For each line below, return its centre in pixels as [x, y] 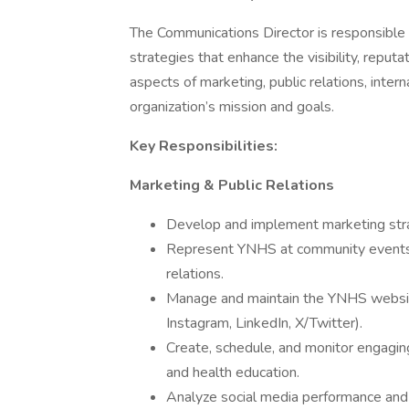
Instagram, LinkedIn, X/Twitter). [264, 323]
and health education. [233, 372]
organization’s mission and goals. [232, 107]
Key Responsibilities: [204, 146]
